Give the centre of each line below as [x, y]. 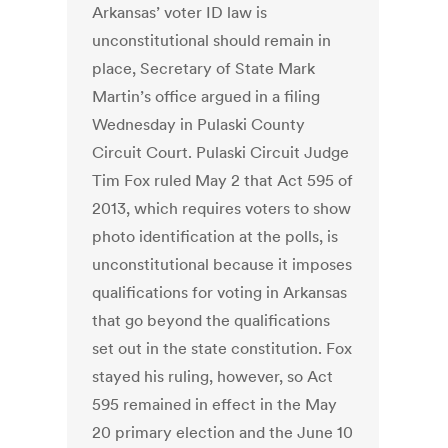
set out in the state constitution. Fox [222, 348]
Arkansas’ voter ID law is [180, 12]
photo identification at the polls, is [215, 236]
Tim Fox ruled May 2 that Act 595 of [223, 180]
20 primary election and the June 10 [223, 432]
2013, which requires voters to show [222, 208]
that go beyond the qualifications [211, 320]
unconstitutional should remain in [212, 40]
